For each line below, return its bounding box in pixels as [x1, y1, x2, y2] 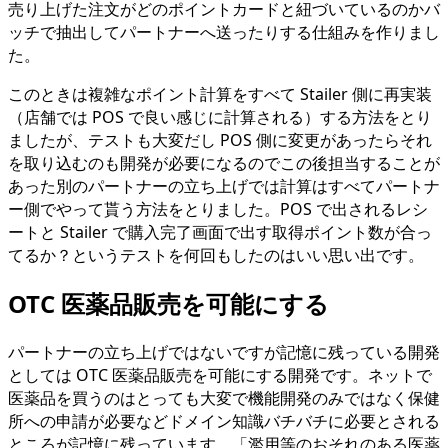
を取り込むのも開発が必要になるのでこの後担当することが [8, 152, 440, 175]
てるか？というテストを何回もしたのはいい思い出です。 [8, 244, 424, 267]
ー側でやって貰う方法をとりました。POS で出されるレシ [8, 198, 428, 221]
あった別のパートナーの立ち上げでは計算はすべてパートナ [8, 175, 440, 198]
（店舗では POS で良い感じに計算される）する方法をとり [8, 106, 432, 129]
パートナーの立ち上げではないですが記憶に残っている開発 [8, 341, 440, 364]
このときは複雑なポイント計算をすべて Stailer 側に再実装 [8, 83, 432, 106]
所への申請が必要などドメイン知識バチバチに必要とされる [8, 410, 440, 433]
